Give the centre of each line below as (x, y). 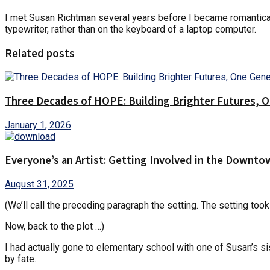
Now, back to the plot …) (55, 227)
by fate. (20, 259)
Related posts (40, 53)
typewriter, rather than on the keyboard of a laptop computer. (130, 29)
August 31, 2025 (39, 184)
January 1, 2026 (38, 125)
